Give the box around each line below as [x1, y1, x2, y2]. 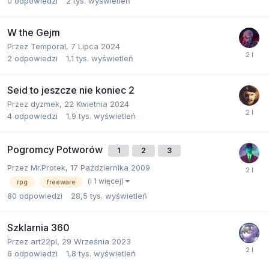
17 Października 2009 [70, 162, 150, 172]
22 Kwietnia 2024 [64, 98, 129, 109]
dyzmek [31, 98, 59, 109]
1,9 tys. [66, 110, 91, 121]
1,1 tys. [66, 53, 89, 63]
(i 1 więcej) [88, 176, 125, 186]
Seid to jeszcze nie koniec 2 [7, 83, 134, 96]
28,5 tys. [71, 190, 103, 201]
